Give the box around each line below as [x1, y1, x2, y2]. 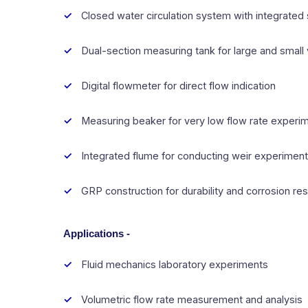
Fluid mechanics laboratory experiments [81, 258, 268, 270]
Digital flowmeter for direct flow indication [81, 79, 276, 91]
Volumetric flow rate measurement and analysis [81, 293, 302, 305]
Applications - [63, 228, 130, 239]
